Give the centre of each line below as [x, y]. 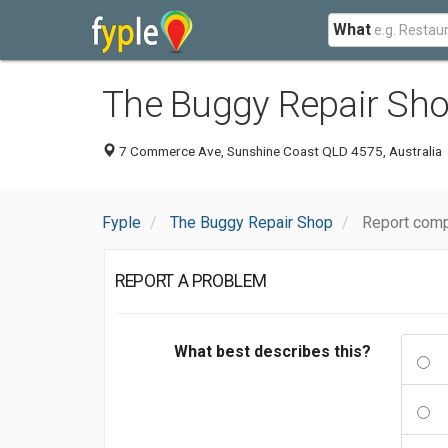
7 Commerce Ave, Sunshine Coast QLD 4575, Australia [279, 151]
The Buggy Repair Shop [251, 222]
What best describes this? [272, 351]
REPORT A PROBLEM [191, 281]
